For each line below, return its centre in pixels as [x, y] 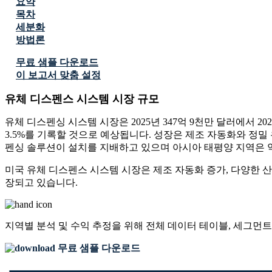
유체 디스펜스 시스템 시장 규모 [82, 99]
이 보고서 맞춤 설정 [58, 75]
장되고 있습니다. [41, 183]
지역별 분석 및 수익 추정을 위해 [75, 226]
